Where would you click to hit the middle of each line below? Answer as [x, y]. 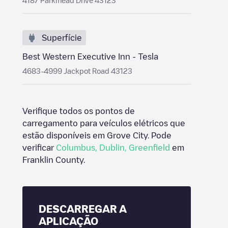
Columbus [76, 148]
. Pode [160, 135]
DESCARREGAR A [83, 209]
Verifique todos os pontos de [79, 111]
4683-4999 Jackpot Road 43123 [77, 71]
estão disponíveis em [65, 135]
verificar [39, 148]
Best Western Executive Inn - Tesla [90, 56]
